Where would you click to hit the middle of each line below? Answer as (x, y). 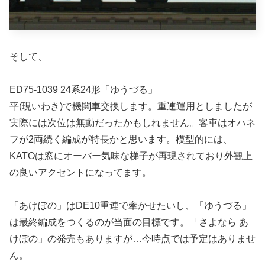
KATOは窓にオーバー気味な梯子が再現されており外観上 (131, 156)
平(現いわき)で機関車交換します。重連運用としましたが (131, 106)
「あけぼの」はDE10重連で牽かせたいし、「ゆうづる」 (130, 206)
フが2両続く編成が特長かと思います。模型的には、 (121, 140)
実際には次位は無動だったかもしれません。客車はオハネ (132, 123)
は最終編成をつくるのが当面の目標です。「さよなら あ (129, 222)
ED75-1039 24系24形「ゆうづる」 (83, 90)
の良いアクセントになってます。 (80, 173)
